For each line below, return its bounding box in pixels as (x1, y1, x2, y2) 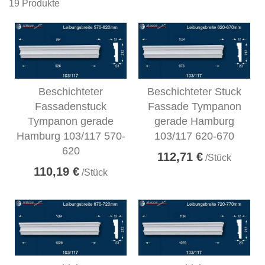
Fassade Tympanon (147, 100, 241, 112)
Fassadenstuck (35, 100, 106, 112)
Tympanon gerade (28, 115, 114, 127)
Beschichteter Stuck (147, 85, 241, 98)
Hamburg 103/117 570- (16, 130, 125, 142)
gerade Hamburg (154, 115, 234, 127)
